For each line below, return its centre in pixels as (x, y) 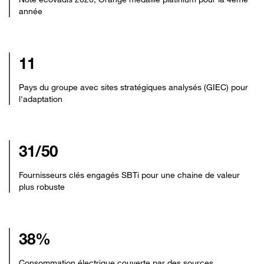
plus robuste (42, 187)
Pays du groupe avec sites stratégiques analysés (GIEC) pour (133, 87)
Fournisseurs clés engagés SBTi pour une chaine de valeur (129, 175)
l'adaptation (41, 99)
